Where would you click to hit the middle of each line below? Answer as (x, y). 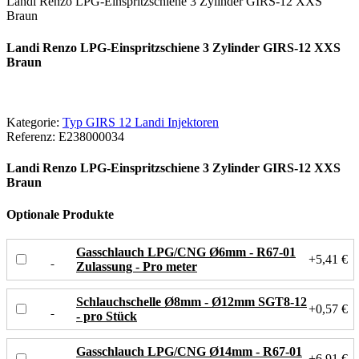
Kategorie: (33, 122)
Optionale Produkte (60, 214)
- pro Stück (107, 316)
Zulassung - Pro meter (137, 266)
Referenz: (31, 136)
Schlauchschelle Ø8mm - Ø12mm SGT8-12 (192, 301)
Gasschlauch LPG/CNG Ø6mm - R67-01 (186, 252)
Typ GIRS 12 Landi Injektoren (141, 122)
